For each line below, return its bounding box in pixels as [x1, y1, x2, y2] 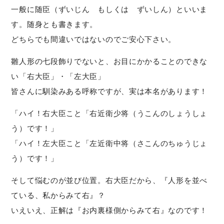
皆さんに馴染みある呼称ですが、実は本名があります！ [11, 86, 207, 95]
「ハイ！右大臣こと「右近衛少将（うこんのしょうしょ [11, 108, 207, 117]
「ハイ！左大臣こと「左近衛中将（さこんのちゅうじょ [11, 138, 207, 147]
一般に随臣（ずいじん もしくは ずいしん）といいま [11, 4, 207, 13]
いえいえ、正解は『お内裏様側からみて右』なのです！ [11, 205, 207, 214]
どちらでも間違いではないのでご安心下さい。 [11, 34, 176, 43]
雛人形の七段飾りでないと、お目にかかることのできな [11, 56, 207, 65]
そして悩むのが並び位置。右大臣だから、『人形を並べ [11, 175, 207, 184]
